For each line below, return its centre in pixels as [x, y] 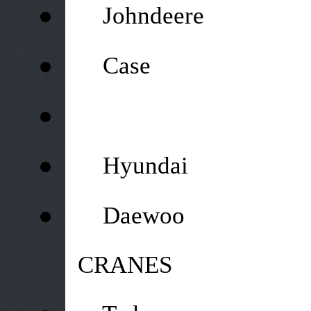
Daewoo [143, 215]
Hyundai [145, 165]
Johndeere [153, 15]
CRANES [118, 264]
